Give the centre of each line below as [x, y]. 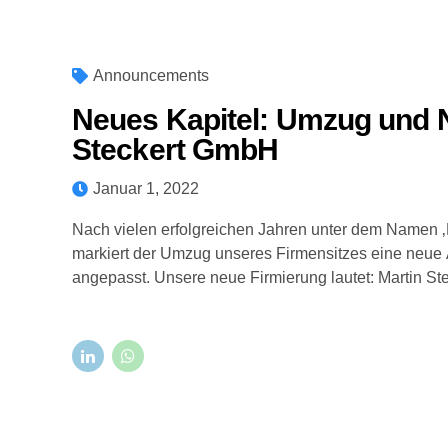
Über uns [245, 90]
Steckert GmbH [175, 149]
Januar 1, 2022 [146, 188]
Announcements [151, 75]
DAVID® [353, 90]
